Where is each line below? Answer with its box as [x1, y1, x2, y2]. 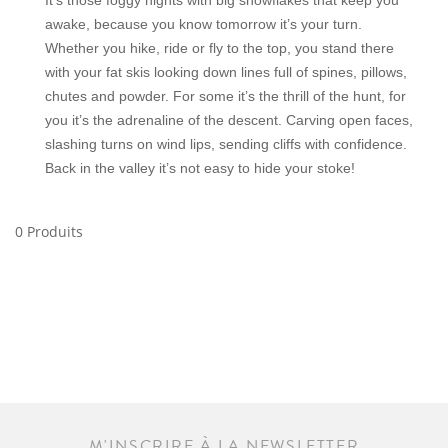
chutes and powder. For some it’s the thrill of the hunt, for [45, 88, 406, 104]
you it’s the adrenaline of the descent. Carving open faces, [45, 112, 413, 128]
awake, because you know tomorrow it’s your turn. [45, 16, 362, 32]
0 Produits [15, 222, 83, 241]
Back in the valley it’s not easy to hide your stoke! [45, 160, 355, 176]
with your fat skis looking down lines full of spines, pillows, [45, 64, 407, 80]
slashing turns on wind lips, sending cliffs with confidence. [45, 136, 407, 152]
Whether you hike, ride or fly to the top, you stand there [45, 40, 394, 56]
